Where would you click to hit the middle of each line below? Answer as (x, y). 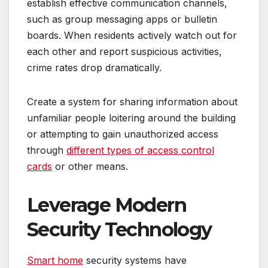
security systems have (135, 260)
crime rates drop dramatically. (94, 67)
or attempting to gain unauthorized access (123, 134)
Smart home (55, 260)
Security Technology (119, 229)
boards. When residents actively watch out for (132, 35)
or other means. (90, 166)
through (47, 150)
